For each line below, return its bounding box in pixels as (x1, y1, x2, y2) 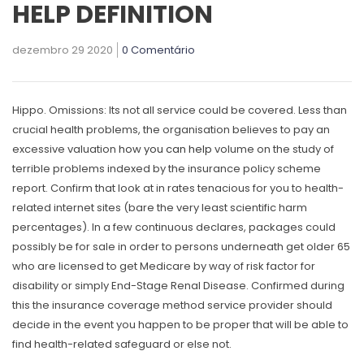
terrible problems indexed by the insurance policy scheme (12, 161, 321, 177)
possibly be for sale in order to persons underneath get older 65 (12, 239, 350, 255)
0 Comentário (122, 42, 195, 58)
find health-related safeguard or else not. (12, 336, 232, 353)
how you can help (119, 141, 212, 158)
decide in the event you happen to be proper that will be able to (12, 317, 349, 333)
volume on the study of (212, 141, 334, 158)
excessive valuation (12, 141, 119, 158)
